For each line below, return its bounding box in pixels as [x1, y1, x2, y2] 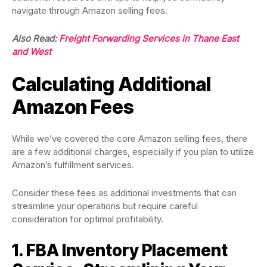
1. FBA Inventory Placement [12, 240, 228, 260]
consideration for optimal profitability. [12, 213, 163, 225]
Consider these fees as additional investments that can [12, 187, 237, 198]
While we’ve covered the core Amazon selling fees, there [12, 133, 247, 144]
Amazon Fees [12, 95, 134, 119]
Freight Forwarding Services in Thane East [59, 33, 239, 44]
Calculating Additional [12, 73, 211, 96]
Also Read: [12, 33, 59, 44]
